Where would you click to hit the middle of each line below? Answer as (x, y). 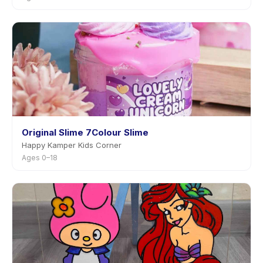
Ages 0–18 (40, 158)
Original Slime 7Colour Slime (85, 132)
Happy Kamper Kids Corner (72, 145)
